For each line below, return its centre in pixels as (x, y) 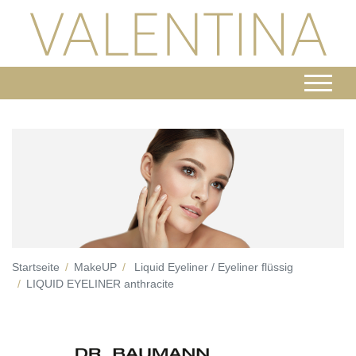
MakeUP (95, 267)
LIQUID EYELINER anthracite (100, 284)
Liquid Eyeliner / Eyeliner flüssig (214, 267)
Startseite (36, 267)
